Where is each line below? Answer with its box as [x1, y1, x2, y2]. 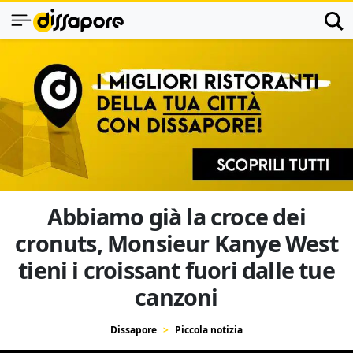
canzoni [135, 281, 218, 312]
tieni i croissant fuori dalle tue [18, 255, 335, 285]
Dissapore [110, 323, 157, 336]
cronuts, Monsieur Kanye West [15, 228, 338, 258]
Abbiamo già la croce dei [47, 201, 306, 232]
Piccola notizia [175, 323, 243, 336]
